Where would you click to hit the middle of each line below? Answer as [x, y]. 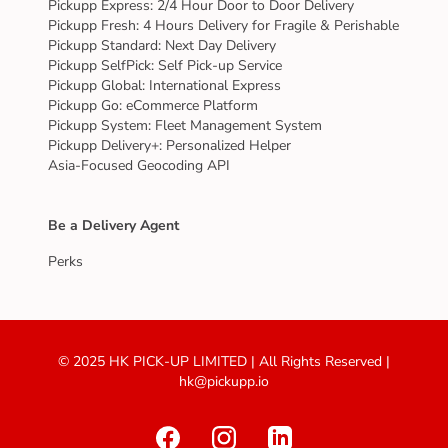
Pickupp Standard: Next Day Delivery [162, 46]
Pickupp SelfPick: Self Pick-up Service [165, 66]
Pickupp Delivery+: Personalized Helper [169, 146]
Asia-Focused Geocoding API [139, 166]
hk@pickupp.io [224, 382]
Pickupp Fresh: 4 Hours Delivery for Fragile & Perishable [223, 26]
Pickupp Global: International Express [164, 86]
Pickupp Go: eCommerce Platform [153, 106]
